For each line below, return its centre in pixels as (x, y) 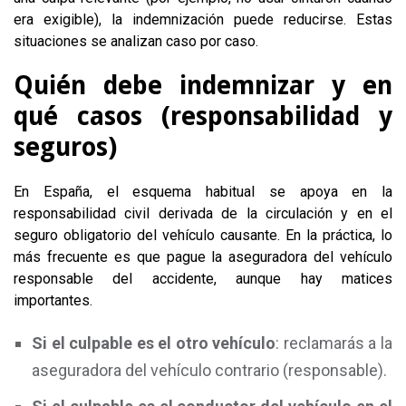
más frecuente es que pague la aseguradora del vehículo (203, 257)
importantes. (53, 300)
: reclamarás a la (334, 343)
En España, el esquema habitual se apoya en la (203, 192)
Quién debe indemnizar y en (203, 86)
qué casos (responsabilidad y (203, 116)
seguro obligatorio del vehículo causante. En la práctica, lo (203, 235)
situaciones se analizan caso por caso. (136, 41)
